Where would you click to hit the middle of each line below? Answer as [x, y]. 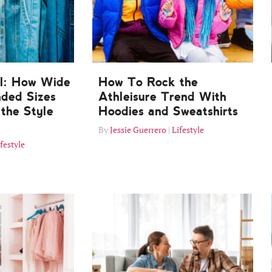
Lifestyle [188, 130]
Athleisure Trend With [162, 97]
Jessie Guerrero [138, 130]
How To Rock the [148, 82]
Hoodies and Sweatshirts [168, 111]
